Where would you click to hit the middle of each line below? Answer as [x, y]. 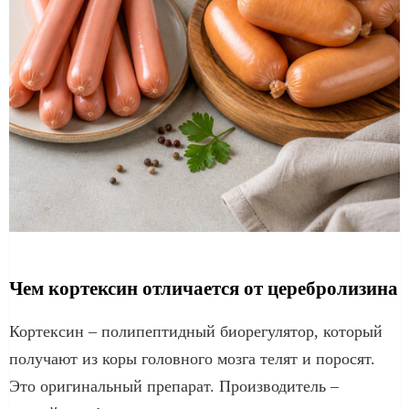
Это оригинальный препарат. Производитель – [174, 386]
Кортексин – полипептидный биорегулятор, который [196, 331]
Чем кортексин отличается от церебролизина [204, 288]
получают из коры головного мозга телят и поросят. [192, 358]
